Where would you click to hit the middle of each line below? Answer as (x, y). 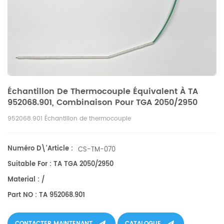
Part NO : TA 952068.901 (46, 195)
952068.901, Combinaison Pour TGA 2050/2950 (102, 102)
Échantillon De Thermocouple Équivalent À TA (103, 91)
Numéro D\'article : (40, 149)
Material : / (26, 180)
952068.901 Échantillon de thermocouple (69, 119)
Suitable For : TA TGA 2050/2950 (60, 164)
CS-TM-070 (97, 150)
